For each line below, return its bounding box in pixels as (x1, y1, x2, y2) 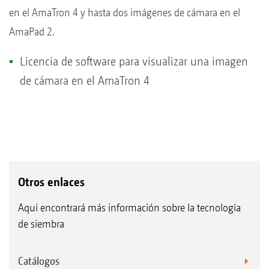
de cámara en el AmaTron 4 (20, 73, 150, 88)
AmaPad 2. (9, 25, 55, 38)
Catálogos (18, 254, 59, 267)
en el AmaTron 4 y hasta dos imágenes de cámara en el (9, 5, 240, 19)
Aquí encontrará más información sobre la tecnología (18, 201, 241, 214)
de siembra (18, 217, 64, 230)
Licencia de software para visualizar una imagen (20, 54, 248, 68)
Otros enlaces (18, 174, 85, 189)
